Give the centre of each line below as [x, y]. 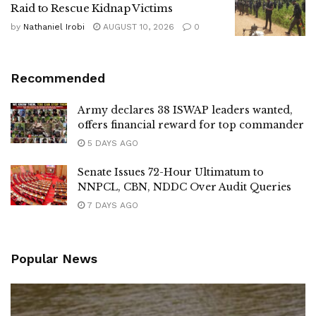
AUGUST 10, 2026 [137, 26]
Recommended [58, 78]
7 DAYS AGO [111, 206]
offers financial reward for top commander [191, 125]
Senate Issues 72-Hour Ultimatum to [171, 172]
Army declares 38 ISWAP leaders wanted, [185, 110]
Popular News [54, 259]
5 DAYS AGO [111, 144]
